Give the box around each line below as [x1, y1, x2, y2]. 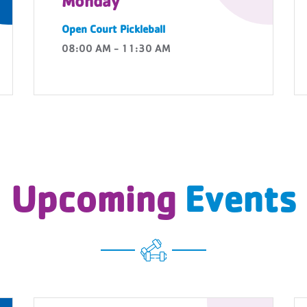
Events [184, 186, 297, 223]
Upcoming [10, 186, 184, 223]
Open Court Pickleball [62, 25, 165, 36]
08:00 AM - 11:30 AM [62, 45, 171, 56]
